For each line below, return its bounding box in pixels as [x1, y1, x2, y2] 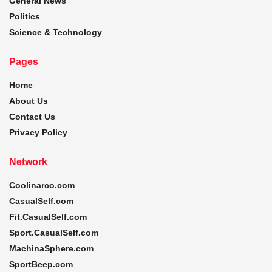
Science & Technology [9, 27, 102, 37]
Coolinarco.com [9, 180, 75, 190]
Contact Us [9, 111, 55, 121]
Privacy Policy [9, 127, 67, 137]
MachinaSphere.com [9, 243, 93, 253]
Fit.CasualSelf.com [9, 211, 87, 222]
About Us [9, 95, 48, 106]
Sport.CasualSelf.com [9, 227, 98, 237]
